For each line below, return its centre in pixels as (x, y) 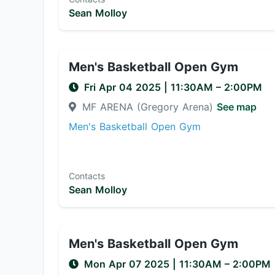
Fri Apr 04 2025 (124, 87)
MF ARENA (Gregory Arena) (148, 107)
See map (237, 107)
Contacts (87, 176)
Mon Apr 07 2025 (128, 264)
